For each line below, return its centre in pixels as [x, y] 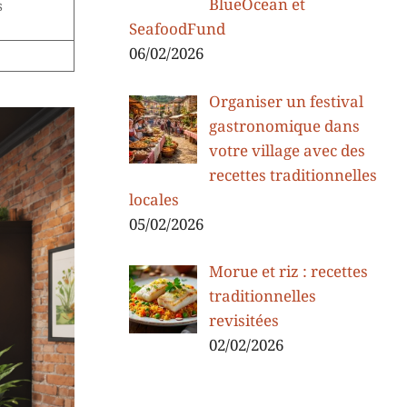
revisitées [243, 321]
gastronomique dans [284, 127]
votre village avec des [287, 151]
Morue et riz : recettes [288, 272]
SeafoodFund [177, 30]
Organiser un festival [286, 102]
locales [154, 200]
